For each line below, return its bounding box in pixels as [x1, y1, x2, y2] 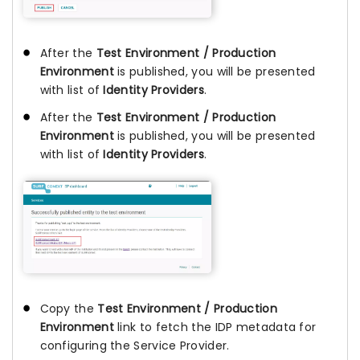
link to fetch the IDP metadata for [113, 318, 317, 335]
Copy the [39, 300, 98, 317]
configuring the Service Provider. [39, 337, 230, 354]
